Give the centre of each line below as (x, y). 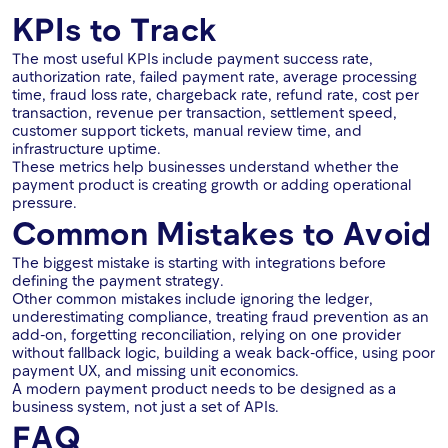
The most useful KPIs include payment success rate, (192, 58)
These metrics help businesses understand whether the (205, 166)
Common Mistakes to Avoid (222, 232)
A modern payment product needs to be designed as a (204, 388)
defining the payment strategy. (118, 280)
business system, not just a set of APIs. (145, 406)
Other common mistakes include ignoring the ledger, (192, 298)
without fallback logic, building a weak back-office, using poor (223, 352)
